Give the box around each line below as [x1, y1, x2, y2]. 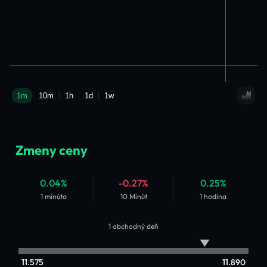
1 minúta [41, 192, 67, 201]
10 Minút [120, 192, 147, 201]
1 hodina [200, 192, 227, 201]
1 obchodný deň [108, 221, 159, 231]
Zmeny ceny [15, 142, 88, 159]
